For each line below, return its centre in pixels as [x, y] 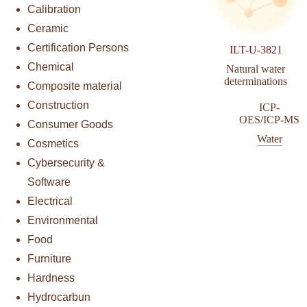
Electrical [50, 201]
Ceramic [48, 28]
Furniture [49, 258]
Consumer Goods [70, 124]
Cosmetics [53, 143]
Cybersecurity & [66, 162]
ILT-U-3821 [256, 50]
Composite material [75, 86]
